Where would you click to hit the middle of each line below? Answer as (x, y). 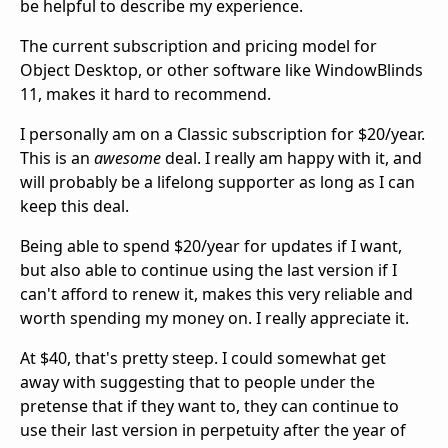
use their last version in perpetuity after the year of (213, 430)
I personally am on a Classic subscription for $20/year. (222, 134)
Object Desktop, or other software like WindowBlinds (221, 70)
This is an (57, 158)
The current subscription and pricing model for (198, 46)
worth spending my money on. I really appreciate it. (214, 318)
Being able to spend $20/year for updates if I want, (211, 246)
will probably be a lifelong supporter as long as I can (217, 182)
